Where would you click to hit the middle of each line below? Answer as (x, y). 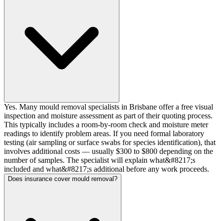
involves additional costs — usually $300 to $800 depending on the (109, 151)
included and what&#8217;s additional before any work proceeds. (107, 169)
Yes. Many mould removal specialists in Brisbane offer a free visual (109, 107)
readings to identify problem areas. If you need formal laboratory (104, 133)
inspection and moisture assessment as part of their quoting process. (108, 115)
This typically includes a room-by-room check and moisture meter (106, 124)
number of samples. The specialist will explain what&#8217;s (100, 160)
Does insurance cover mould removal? (63, 179)
